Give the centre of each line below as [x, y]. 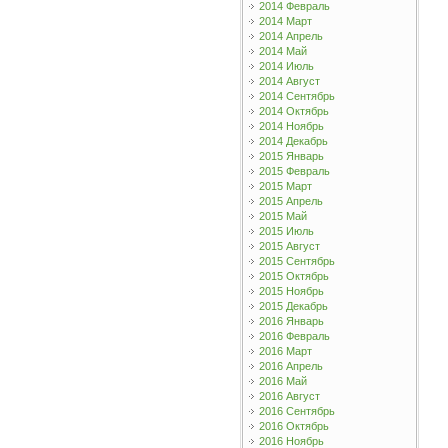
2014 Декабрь [293, 141]
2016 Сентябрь [296, 411]
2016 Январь [291, 321]
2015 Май [282, 216]
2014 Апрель [290, 36]
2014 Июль [286, 66]
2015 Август [289, 246]
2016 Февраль [294, 336]
